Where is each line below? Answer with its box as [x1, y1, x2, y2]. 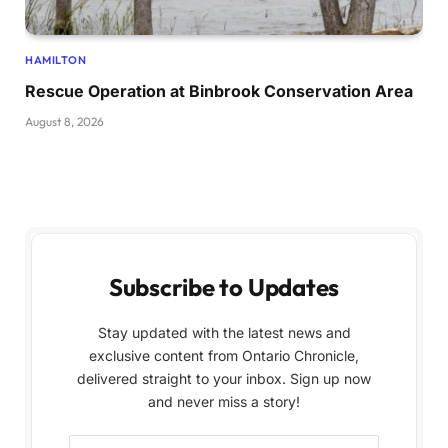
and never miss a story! [148, 392, 300, 410]
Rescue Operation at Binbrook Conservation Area [25, 80, 413, 101]
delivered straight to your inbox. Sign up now [77, 369, 371, 387]
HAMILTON [25, 52, 87, 67]
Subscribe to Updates [108, 271, 340, 302]
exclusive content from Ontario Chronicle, [89, 346, 359, 364]
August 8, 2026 [25, 113, 104, 129]
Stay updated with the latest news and [97, 323, 351, 341]
